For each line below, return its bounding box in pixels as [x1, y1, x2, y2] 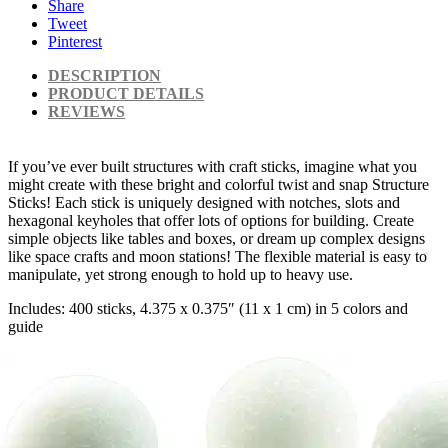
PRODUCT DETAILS [48, 85, 204, 103]
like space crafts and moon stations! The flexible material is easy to [8, 248, 427, 266]
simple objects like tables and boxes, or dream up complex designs [8, 230, 425, 248]
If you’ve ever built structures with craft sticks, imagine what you [8, 158, 417, 176]
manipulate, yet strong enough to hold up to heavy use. [8, 266, 353, 284]
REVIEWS [48, 103, 125, 121]
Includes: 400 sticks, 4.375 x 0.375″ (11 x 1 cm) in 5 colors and [8, 300, 408, 318]
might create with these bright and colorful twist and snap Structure [8, 176, 429, 194]
